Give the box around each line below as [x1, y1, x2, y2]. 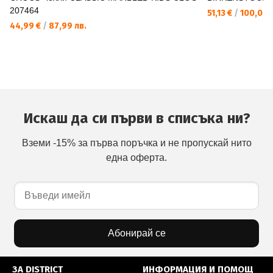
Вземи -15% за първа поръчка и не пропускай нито [21, 138, 252, 149]
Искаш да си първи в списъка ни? [23, 110, 250, 127]
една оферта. [106, 152, 167, 163]
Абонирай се [107, 228, 166, 239]
